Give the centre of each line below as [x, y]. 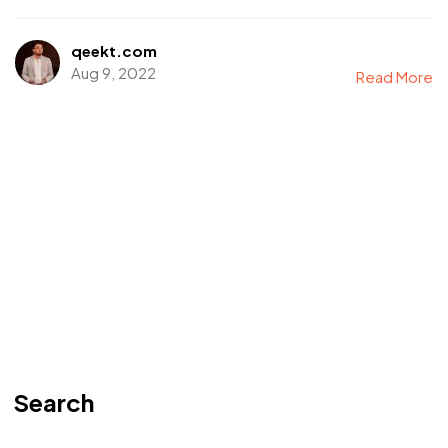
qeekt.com [113, 51]
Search [53, 402]
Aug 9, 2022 [113, 73]
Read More [394, 77]
